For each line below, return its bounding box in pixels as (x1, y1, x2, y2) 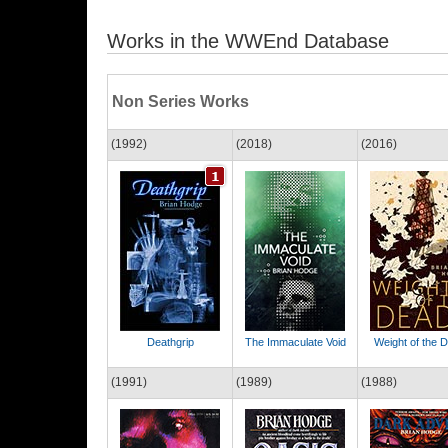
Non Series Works (108, 93, 249, 110)
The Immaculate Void (244, 336, 346, 348)
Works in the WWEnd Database (107, 30, 389, 52)
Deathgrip (146, 336, 194, 348)
